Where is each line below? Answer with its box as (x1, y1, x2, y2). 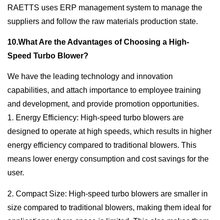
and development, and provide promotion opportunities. (7, 100, 199, 109)
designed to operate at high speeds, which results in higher (7, 127, 212, 136)
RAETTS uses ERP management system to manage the (7, 3, 202, 12)
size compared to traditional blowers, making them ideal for (7, 203, 211, 212)
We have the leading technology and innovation (7, 72, 173, 81)
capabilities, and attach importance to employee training (7, 86, 201, 95)
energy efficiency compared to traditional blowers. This (7, 141, 196, 150)
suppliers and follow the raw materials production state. (7, 17, 198, 26)
